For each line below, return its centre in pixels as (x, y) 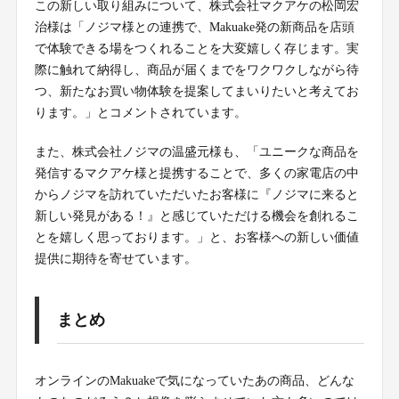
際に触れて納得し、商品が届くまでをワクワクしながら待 (196, 70)
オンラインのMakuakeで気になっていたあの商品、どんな (194, 381)
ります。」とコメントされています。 (140, 113)
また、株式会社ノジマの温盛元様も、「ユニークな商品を (196, 152)
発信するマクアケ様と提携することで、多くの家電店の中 (196, 174)
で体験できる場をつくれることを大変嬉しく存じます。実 (196, 49)
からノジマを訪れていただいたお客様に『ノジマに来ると (196, 195)
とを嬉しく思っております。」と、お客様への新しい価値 (196, 238)
